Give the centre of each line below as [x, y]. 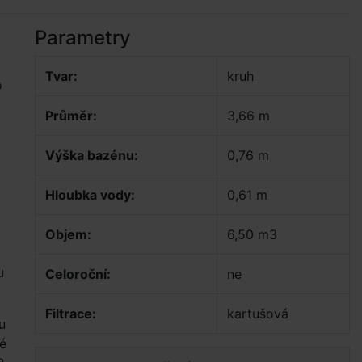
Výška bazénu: [92, 155]
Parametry [83, 38]
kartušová [258, 314]
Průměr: [71, 116]
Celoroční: [78, 274]
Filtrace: [71, 314]
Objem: [68, 234]
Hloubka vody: [90, 195]
